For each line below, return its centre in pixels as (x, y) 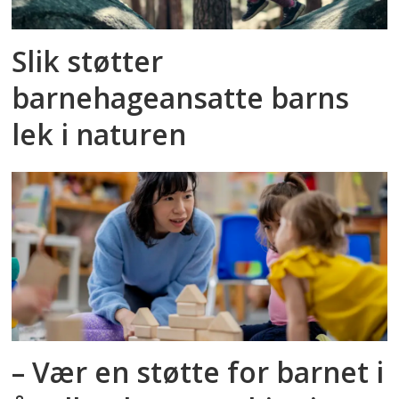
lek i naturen (99, 134)
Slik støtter (88, 61)
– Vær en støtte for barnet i (198, 372)
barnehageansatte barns (181, 97)
